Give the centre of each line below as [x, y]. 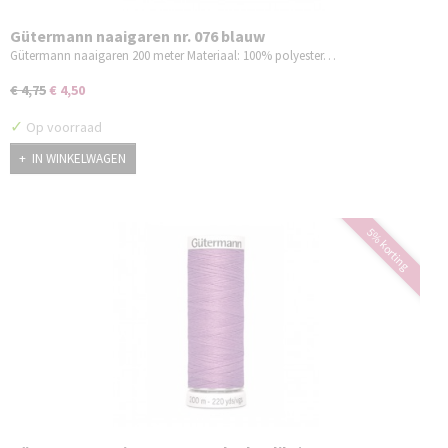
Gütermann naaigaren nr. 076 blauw [137, 35]
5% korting [388, 249]
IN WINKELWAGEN [79, 159]
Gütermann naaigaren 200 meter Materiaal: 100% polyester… [173, 55]
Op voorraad [62, 126]
